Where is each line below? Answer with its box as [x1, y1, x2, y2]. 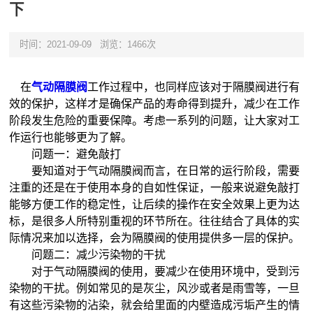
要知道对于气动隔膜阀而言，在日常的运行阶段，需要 [9, 164, 300, 177]
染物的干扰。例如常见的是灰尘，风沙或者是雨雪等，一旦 [9, 282, 300, 294]
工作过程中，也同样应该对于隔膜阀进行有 [87, 80, 300, 93]
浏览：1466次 [99, 39, 156, 50]
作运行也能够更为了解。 [9, 131, 133, 143]
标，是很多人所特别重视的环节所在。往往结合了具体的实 [9, 214, 300, 227]
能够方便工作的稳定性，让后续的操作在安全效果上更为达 [9, 198, 300, 210]
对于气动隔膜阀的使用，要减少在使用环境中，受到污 [9, 265, 300, 277]
